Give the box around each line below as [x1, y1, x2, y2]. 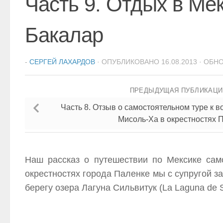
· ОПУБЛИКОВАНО [97, 58, 161, 66]
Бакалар [25, 23, 103, 47]
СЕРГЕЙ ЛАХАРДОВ [29, 58, 95, 66]
